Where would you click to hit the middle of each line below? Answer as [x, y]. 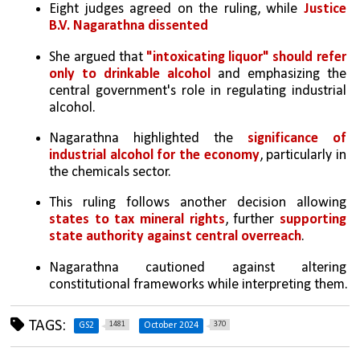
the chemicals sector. [110, 172]
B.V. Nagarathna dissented [129, 27]
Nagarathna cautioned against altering [198, 268]
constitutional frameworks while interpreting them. [199, 284]
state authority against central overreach [176, 237]
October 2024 [172, 325]
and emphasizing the [278, 74]
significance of [297, 139]
